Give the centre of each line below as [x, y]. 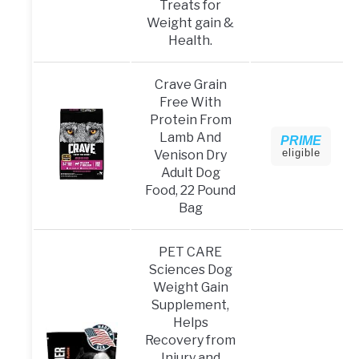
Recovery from [190, 341]
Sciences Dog [190, 270]
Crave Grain [190, 85]
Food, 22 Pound [190, 191]
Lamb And [190, 138]
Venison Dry [190, 155]
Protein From [190, 120]
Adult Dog [190, 173]
